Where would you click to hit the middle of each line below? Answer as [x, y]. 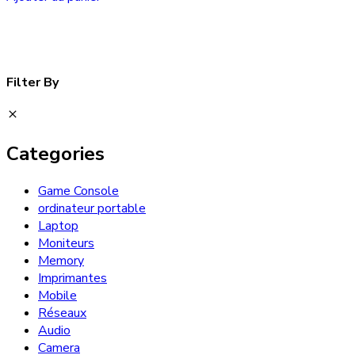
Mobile [57, 295]
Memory [61, 260]
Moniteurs [66, 243]
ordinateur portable [92, 208]
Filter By [32, 82]
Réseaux [62, 313]
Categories [55, 153]
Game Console [78, 191]
